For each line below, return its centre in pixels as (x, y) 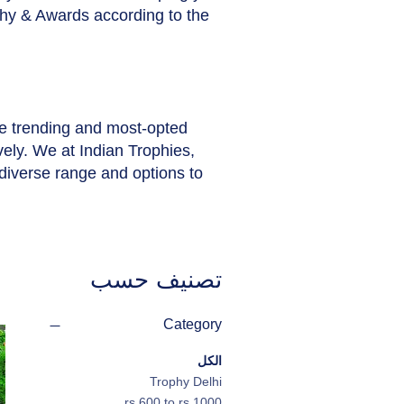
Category (193, 325)
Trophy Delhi (186, 382)
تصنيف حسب (156, 280)
